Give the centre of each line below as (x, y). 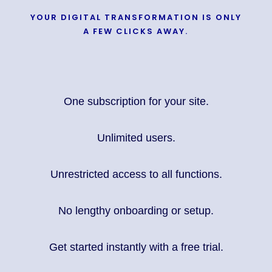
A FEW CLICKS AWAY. (136, 32)
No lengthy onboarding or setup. (136, 211)
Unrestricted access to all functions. (136, 175)
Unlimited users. (136, 138)
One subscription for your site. (136, 102)
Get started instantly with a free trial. (136, 247)
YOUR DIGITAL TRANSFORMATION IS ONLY (136, 18)
